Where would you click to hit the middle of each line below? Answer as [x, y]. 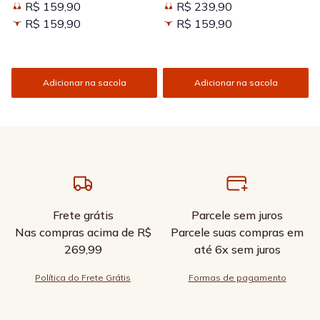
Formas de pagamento [237, 277]
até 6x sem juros [237, 249]
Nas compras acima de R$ [83, 232]
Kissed [25, 9]
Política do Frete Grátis [83, 277]
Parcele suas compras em [237, 232]
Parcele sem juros [237, 215]
